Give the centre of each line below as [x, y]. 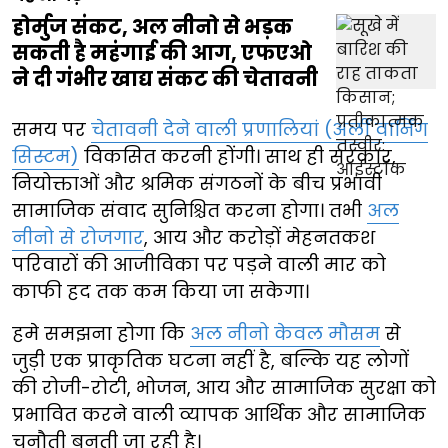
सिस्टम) [45, 157]
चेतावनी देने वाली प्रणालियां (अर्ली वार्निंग [259, 130]
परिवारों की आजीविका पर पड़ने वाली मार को [199, 265]
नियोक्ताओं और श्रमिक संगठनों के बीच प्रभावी [197, 184]
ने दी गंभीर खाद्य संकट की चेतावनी [165, 79]
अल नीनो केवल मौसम [285, 334]
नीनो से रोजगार [78, 238]
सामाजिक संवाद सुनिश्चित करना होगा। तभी [189, 211]
